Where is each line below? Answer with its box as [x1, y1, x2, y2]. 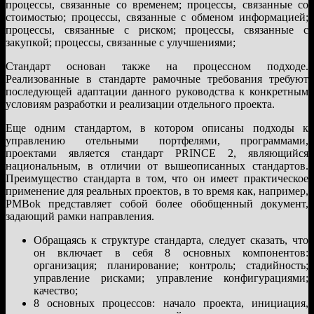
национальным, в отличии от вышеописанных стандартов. [6, 159, 308, 172]
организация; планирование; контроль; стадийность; [34, 259, 308, 271]
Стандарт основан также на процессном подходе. [6, 60, 308, 72]
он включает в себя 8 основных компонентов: [34, 246, 308, 259]
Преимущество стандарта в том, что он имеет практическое [6, 172, 308, 184]
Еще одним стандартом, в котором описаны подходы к [6, 121, 308, 134]
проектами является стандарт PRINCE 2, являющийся [6, 146, 308, 159]
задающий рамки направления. [6, 210, 154, 222]
